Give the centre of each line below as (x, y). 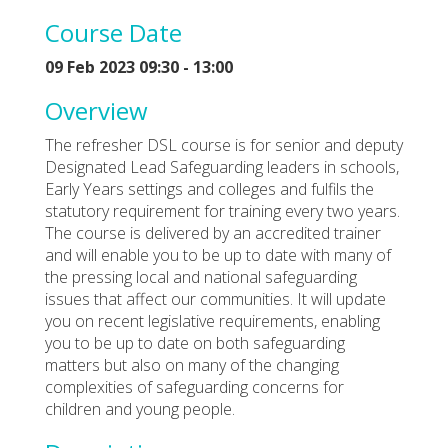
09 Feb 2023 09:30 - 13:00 (139, 66)
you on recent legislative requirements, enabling (212, 320)
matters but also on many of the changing (192, 364)
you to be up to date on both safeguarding (195, 342)
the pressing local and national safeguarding (201, 276)
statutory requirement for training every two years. (222, 210)
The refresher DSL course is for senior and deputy (224, 144)
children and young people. (140, 408)
